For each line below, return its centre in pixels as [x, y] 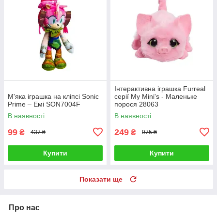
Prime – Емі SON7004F [44, 104]
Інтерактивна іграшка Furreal [160, 88]
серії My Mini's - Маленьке [156, 96]
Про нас [24, 207]
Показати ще [101, 179]
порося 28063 [136, 104]
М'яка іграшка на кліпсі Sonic [53, 96]
